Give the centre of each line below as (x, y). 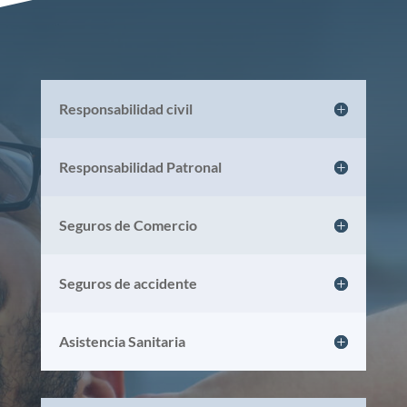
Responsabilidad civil (125, 108)
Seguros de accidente (128, 283)
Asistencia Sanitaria (122, 341)
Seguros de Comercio (128, 224)
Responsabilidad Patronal (140, 166)
